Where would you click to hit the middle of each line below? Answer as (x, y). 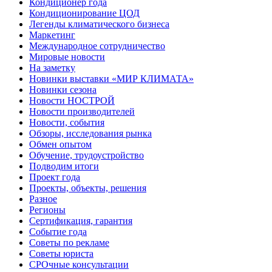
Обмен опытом (60, 144)
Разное (43, 199)
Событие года (58, 231)
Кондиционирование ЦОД (84, 13)
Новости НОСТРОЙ (72, 100)
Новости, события (67, 122)
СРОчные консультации (79, 264)
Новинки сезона (63, 89)
